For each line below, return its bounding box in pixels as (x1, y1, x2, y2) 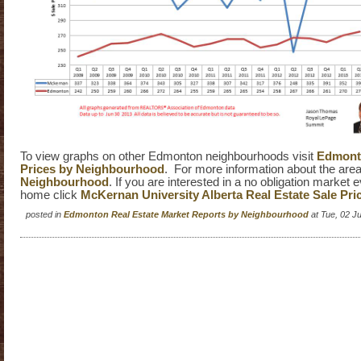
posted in (26, 210, 64, 219)
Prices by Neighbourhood (20, 163, 164, 176)
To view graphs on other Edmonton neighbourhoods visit (20, 150, 317, 163)
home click (20, 189, 81, 201)
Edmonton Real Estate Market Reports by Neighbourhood (64, 210, 311, 219)
